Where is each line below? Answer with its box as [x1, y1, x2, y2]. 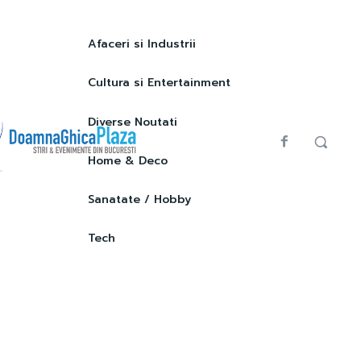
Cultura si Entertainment [87, 74, 230, 92]
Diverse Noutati [87, 113, 177, 131]
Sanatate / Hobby [87, 191, 191, 208]
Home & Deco [87, 151, 168, 169]
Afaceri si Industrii [87, 35, 196, 52]
